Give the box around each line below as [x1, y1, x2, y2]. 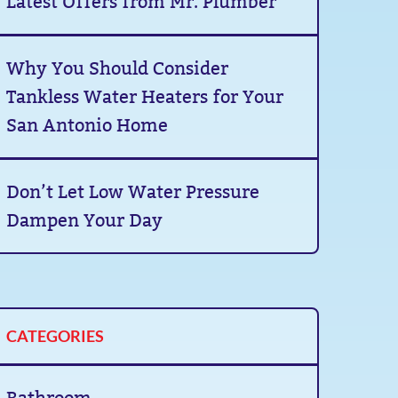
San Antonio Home [6, 115, 169, 136]
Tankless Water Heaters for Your [6, 86, 284, 107]
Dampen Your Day [6, 210, 163, 231]
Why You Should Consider [6, 58, 229, 79]
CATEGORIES [6, 326, 105, 346]
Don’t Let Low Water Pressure [6, 181, 260, 203]
